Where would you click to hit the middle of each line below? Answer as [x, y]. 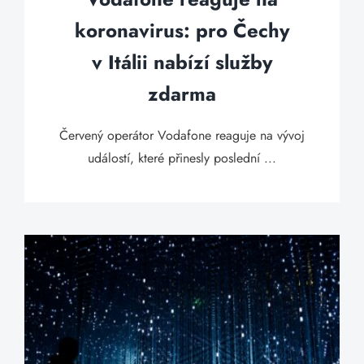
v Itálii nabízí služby [182, 62]
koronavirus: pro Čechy [182, 30]
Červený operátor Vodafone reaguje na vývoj [182, 135]
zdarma [182, 94]
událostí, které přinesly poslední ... [182, 158]
